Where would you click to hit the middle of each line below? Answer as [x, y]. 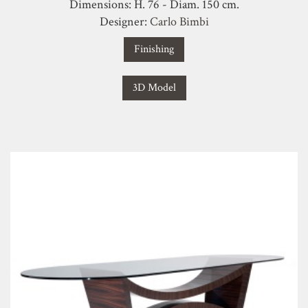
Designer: [124, 22]
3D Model [154, 88]
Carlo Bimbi [179, 22]
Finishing [154, 49]
